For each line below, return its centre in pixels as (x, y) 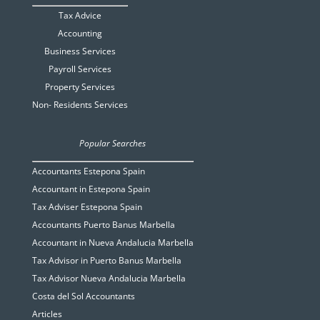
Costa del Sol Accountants (83, 296)
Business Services (80, 51)
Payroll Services (80, 69)
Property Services (80, 87)
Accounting (80, 34)
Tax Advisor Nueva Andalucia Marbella (109, 279)
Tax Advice (80, 16)
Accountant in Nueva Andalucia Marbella (112, 243)
